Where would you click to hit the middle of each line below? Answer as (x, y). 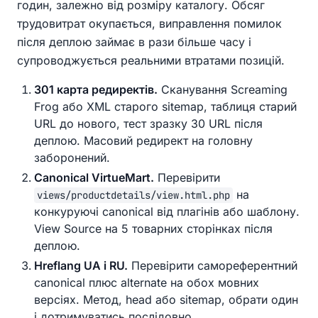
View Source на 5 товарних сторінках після (153, 229)
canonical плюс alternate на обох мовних (147, 283)
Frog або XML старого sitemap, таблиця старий (165, 107)
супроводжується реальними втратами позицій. (151, 61)
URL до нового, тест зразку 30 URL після (148, 124)
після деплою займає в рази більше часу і (134, 42)
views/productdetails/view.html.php (133, 196)
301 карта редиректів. (96, 90)
